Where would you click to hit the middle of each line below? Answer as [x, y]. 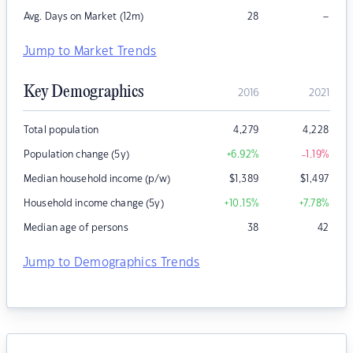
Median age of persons [76, 228]
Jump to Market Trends [90, 52]
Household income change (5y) [94, 204]
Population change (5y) [76, 155]
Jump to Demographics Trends [111, 263]
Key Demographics [84, 93]
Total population [61, 130]
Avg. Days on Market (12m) [84, 17]
